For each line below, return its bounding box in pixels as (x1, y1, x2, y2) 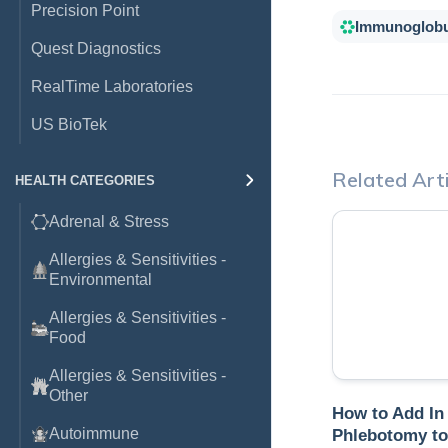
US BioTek (31, 116, 107, 133)
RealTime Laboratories (31, 78, 193, 95)
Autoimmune (49, 425, 139, 442)
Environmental (49, 271, 152, 288)
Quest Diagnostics (31, 40, 161, 57)
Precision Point (31, 2, 139, 19)
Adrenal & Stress (49, 213, 169, 230)
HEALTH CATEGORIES (15, 173, 155, 188)
